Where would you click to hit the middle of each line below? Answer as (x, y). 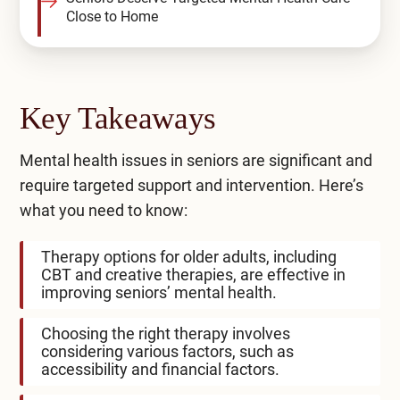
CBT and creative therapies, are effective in (193, 275)
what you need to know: (103, 210)
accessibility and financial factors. (160, 369)
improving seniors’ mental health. (158, 292)
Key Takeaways (118, 118)
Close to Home (112, 17)
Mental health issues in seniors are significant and (196, 160)
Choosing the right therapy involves (165, 333)
